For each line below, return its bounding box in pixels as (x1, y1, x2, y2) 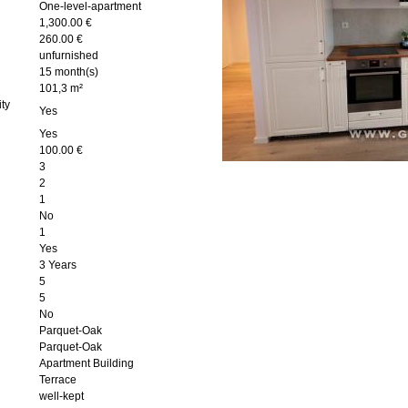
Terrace (39, 373, 76, 386)
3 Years (39, 259, 76, 271)
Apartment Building (39, 357, 134, 370)
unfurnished (39, 49, 98, 62)
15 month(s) (39, 66, 98, 78)
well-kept (39, 390, 84, 403)
